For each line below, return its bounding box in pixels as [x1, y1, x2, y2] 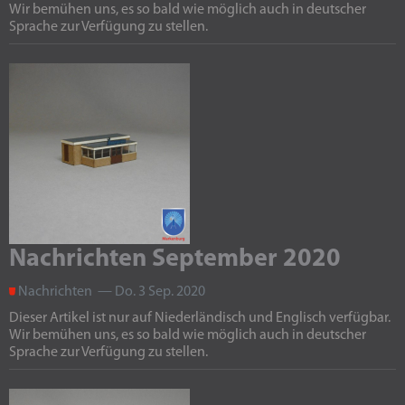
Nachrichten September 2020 [9, 247, 341, 272]
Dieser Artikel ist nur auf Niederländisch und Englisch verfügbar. [9, 311, 391, 325]
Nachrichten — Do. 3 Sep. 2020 [15, 285, 205, 299]
